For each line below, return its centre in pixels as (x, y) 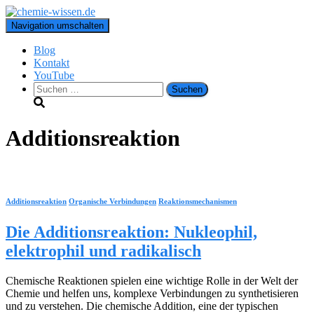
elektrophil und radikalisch (103, 251)
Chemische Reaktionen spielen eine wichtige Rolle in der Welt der (152, 280)
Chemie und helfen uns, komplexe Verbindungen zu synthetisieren (152, 293)
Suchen (49, 87)
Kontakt (52, 63)
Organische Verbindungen (112, 201)
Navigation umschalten (57, 26)
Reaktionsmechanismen (198, 201)
